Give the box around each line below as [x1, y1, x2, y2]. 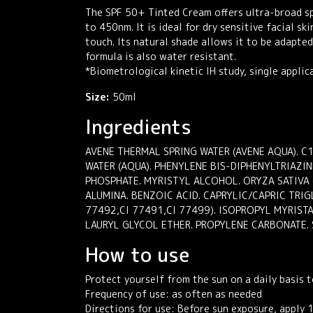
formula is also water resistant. [85, 50, 236, 64]
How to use [85, 241, 189, 269]
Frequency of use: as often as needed [85, 287, 262, 301]
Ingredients [85, 113, 191, 141]
